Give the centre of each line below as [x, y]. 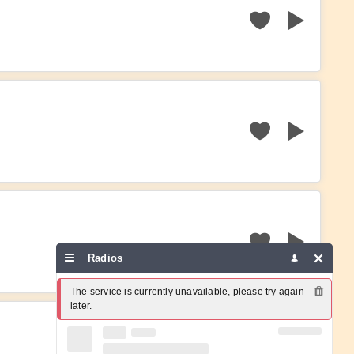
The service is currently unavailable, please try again [187, 292]
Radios [107, 258]
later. [81, 306]
